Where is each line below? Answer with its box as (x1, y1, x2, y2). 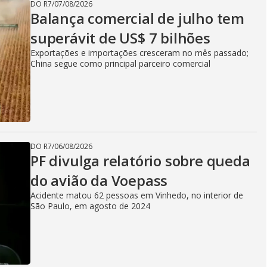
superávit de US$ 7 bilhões (30, 28, 210, 48)
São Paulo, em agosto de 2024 (30, 200, 150, 212)
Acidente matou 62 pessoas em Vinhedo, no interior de (30, 190, 243, 201)
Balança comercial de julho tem (30, 8, 244, 28)
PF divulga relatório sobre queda (30, 151, 250, 170)
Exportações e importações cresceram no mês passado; (30, 47, 249, 58)
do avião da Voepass (30, 170, 168, 190)
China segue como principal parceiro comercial (30, 58, 210, 69)
